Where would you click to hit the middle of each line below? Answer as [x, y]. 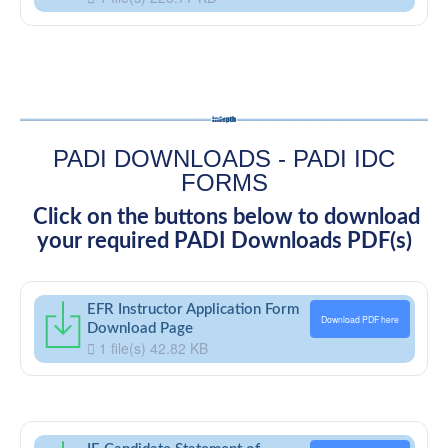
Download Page [139, 328]
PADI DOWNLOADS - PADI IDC [224, 158]
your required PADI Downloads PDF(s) [224, 240]
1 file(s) [122, 347]
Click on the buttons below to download [224, 216]
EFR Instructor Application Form [192, 309]
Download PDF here [359, 318]
